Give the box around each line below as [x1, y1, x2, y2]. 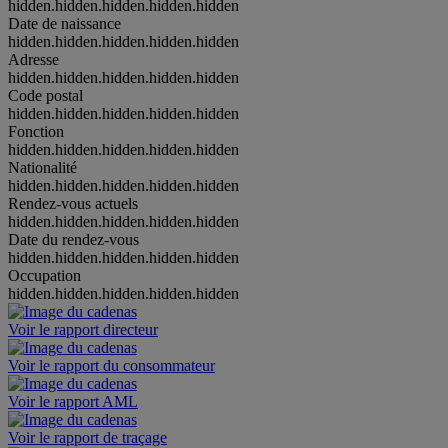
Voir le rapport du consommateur [8, 356, 215, 374]
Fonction [8, 122, 64, 140]
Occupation [8, 266, 81, 284]
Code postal [8, 86, 83, 104]
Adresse [8, 50, 59, 68]
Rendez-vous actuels [8, 194, 138, 212]
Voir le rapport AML [8, 392, 138, 410]
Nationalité [8, 158, 77, 176]
